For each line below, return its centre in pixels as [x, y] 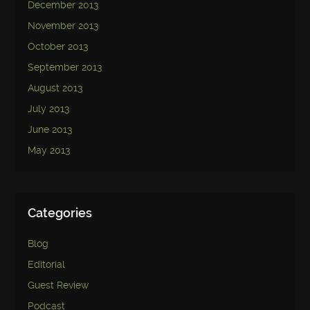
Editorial [47, 265]
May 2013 [49, 150]
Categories [60, 212]
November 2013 [63, 26]
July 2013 [49, 109]
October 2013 [58, 46]
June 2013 [50, 129]
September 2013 [65, 67]
